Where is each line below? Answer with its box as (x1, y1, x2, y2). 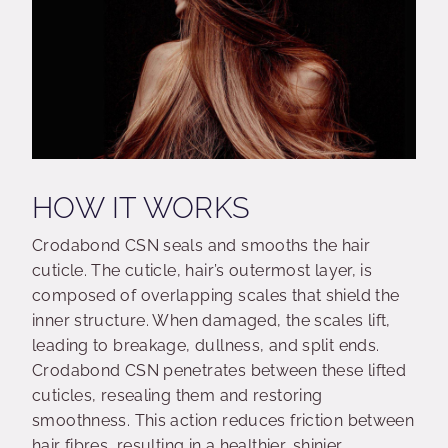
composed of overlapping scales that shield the (32, 286, 400, 305)
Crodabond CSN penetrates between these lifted (32, 361, 407, 380)
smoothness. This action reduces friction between (32, 411, 415, 430)
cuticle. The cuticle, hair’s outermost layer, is (32, 261, 373, 280)
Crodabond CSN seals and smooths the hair (32, 236, 371, 255)
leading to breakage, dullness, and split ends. (32, 336, 380, 355)
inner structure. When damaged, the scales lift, (32, 311, 391, 330)
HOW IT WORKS (32, 191, 251, 225)
